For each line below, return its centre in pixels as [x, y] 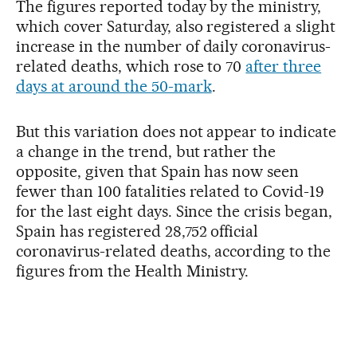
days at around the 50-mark [114, 86]
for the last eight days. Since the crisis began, [175, 212]
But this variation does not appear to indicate [177, 132]
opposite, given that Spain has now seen [158, 172]
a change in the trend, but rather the [146, 152]
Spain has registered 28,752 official [137, 231]
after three [284, 67]
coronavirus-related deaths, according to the [174, 251]
